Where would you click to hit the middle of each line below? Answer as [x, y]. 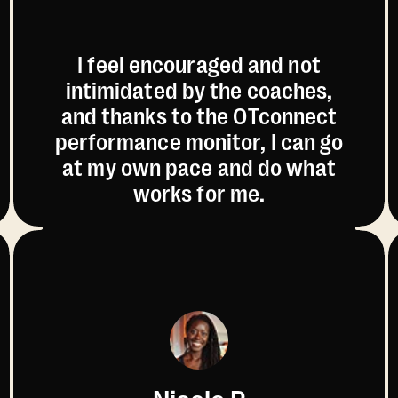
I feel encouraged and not [199, 65]
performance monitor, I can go [199, 142]
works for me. [199, 194]
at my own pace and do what [199, 168]
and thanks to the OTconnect [199, 116]
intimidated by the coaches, [199, 91]
